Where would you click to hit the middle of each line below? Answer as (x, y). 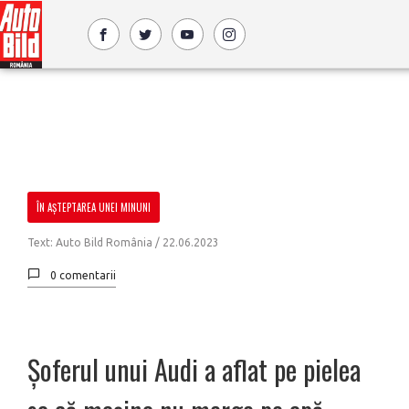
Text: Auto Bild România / (95, 242)
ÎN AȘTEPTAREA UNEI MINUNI (94, 207)
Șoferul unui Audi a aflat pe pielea (194, 369)
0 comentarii (83, 275)
